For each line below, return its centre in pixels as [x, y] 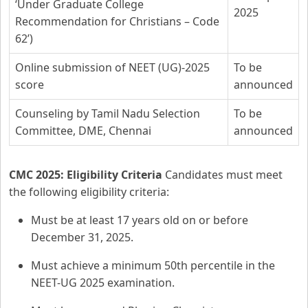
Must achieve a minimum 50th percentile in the [153, 265]
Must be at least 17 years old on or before [140, 220]
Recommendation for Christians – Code [117, 21]
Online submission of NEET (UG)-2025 [112, 67]
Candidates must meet [222, 175]
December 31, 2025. [82, 237]
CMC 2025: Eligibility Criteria [86, 175]
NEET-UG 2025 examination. [103, 283]
